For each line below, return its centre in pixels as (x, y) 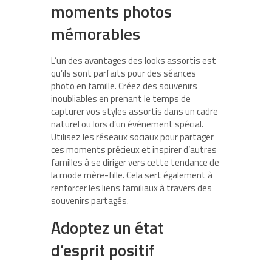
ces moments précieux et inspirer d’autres (134, 149)
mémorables (96, 33)
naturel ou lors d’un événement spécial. (127, 124)
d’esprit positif (103, 250)
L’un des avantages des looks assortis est (134, 60)
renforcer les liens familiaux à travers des (131, 188)
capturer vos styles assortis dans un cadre (134, 111)
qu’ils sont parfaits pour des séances (124, 73)
